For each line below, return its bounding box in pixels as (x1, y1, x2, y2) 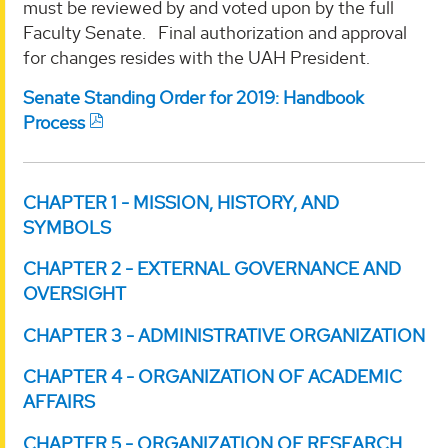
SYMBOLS (23, 215, 111, 239)
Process (23, 110, 85, 134)
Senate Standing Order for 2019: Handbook (23, 85, 364, 109)
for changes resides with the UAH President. (23, 46, 370, 70)
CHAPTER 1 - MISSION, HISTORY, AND (23, 190, 339, 214)
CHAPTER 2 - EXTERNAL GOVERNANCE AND (23, 257, 401, 281)
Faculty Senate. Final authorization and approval (23, 21, 407, 45)
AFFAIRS (23, 390, 95, 414)
